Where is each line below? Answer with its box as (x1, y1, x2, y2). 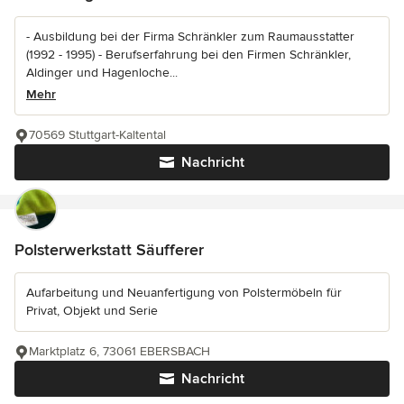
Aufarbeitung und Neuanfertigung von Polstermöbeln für (26, 285, 342, 301)
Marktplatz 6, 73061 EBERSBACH (29, 344, 210, 360)
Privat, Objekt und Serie (26, 303, 158, 319)
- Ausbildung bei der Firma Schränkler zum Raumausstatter (26, 29, 354, 45)
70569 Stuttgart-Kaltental (29, 127, 166, 143)
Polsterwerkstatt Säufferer (14, 240, 204, 261)
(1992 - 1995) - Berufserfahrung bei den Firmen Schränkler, (26, 47, 351, 63)
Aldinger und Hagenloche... (26, 65, 178, 81)
